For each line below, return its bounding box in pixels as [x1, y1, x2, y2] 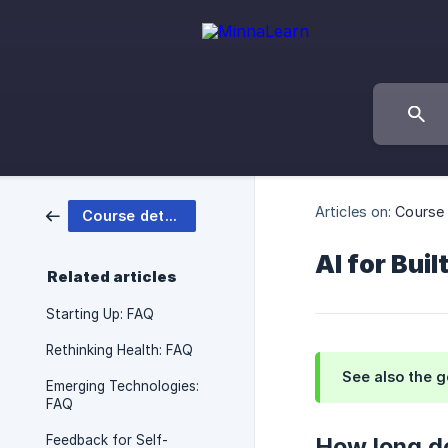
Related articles [47, 268, 177, 286]
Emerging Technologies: [46, 378, 199, 394]
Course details [164, 207, 177, 224]
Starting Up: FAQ [46, 306, 154, 322]
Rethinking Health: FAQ [46, 342, 193, 358]
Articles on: [315, 202, 392, 220]
